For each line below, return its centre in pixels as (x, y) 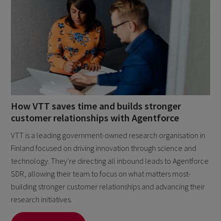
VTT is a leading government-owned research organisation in (108, 135)
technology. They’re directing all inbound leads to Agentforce (110, 161)
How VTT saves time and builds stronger (96, 106)
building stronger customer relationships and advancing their (108, 187)
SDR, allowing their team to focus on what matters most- (101, 174)
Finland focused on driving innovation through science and (104, 148)
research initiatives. (42, 200)
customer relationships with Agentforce (95, 118)
